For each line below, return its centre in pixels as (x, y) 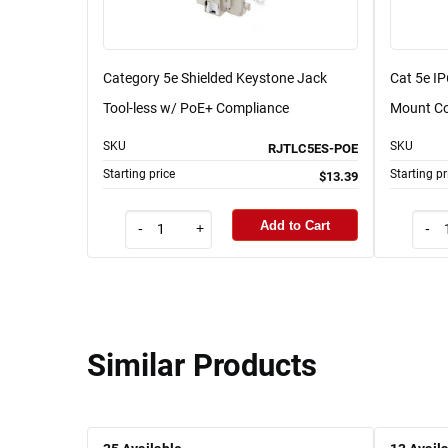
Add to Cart (295, 225)
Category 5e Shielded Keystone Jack (215, 78)
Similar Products (202, 365)
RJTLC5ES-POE (313, 149)
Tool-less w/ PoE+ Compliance (196, 108)
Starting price (139, 174)
